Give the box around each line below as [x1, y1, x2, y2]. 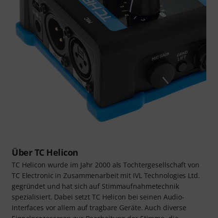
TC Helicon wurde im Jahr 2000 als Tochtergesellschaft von [12, 160, 200, 170]
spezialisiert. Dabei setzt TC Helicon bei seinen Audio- [12, 192, 184, 202]
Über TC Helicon [12, 146, 78, 159]
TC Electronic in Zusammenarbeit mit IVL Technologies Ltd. [12, 171, 200, 181]
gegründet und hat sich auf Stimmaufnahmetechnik [12, 182, 179, 191]
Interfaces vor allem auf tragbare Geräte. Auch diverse [12, 203, 187, 213]
